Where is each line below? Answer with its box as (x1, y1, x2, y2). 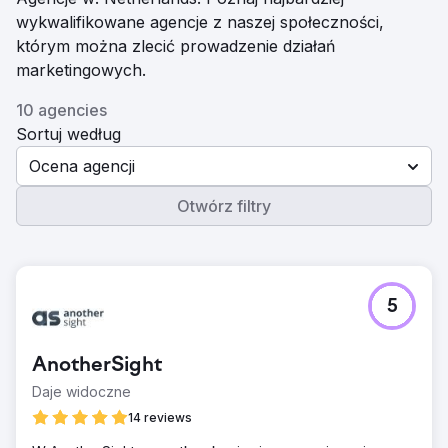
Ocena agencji (29, 156, 135, 176)
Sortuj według (16, 124, 121, 144)
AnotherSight (32, 355, 162, 377)
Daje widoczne (32, 383, 131, 400)
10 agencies (16, 100, 107, 120)
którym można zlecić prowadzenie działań (16, 36, 335, 56)
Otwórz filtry (177, 196, 271, 216)
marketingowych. (16, 60, 146, 80)
